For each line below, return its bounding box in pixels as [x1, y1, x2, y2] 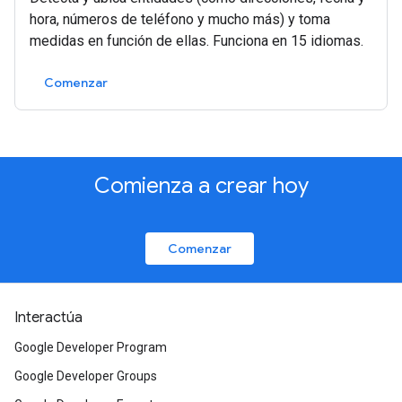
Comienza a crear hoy [93, 171, 309, 199]
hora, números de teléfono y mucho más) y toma [30, 10, 330, 28]
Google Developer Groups [14, 369, 157, 383]
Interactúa [14, 309, 83, 327]
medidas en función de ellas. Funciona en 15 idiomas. [30, 31, 363, 49]
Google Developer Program [14, 340, 167, 354]
